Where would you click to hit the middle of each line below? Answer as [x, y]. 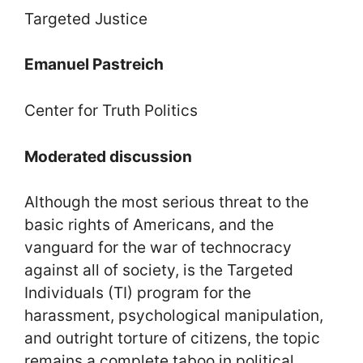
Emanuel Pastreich [94, 64]
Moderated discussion [108, 156]
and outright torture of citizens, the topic [172, 338]
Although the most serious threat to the [167, 202]
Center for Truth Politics [111, 111]
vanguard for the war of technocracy [158, 248]
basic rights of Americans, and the [149, 225]
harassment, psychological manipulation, [174, 316]
